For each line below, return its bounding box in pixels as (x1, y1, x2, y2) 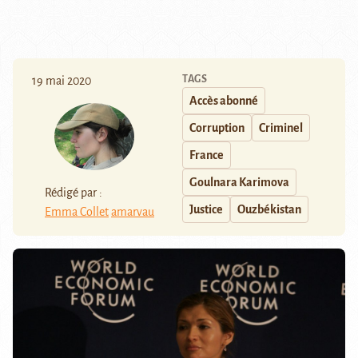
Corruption (189, 121, 245, 135)
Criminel (259, 121, 303, 135)
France (189, 149, 224, 162)
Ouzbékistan (237, 203, 301, 217)
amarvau (111, 205, 154, 219)
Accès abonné (189, 94, 258, 108)
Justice (189, 203, 223, 217)
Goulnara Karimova (189, 176, 289, 189)
